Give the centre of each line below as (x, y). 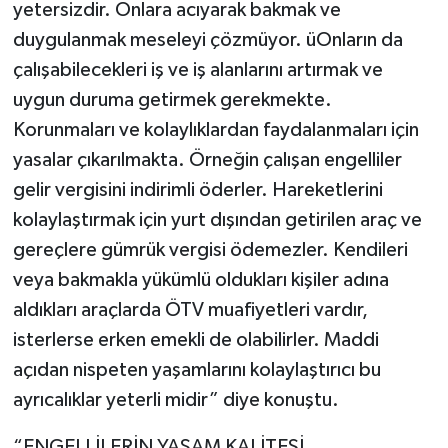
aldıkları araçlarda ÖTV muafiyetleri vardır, (190, 310)
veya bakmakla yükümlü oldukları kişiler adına (200, 280)
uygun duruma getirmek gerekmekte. (172, 100)
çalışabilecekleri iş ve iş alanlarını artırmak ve (197, 70)
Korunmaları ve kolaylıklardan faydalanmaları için (215, 130)
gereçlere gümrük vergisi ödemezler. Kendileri (210, 250)
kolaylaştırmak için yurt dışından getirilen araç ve (217, 220)
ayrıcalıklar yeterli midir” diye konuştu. (175, 400)
